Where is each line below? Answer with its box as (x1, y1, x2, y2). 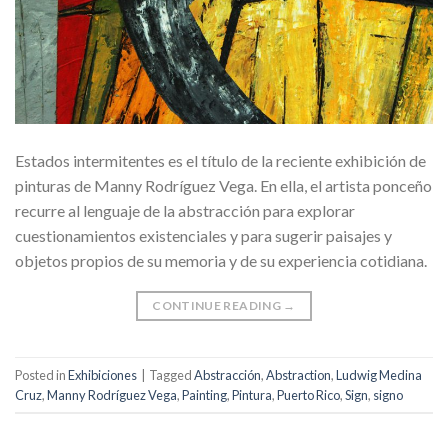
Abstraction (266, 366, 331, 383)
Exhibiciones (68, 366, 137, 383)
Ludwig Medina (336, 366, 422, 383)
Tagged (149, 366, 194, 383)
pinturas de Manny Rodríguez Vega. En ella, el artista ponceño (15, 176, 432, 196)
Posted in (15, 366, 68, 383)
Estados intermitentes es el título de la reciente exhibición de (15, 151, 426, 171)
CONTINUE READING (152, 298, 284, 314)
